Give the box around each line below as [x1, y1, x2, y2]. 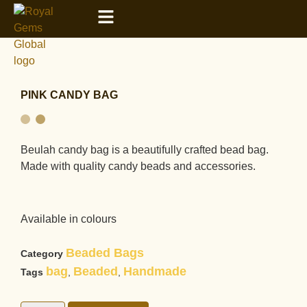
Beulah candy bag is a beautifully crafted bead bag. [21, 143, 269, 156]
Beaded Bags [66, 246, 144, 260]
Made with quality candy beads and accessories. [21, 160, 256, 172]
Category [21, 248, 63, 260]
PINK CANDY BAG [21, 89, 118, 101]
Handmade [123, 265, 186, 279]
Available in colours [21, 212, 116, 225]
